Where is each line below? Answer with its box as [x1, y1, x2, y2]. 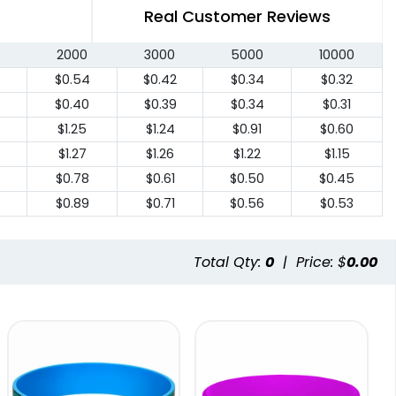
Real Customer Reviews [144, 5, 331, 28]
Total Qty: [194, 251, 265, 272]
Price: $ [296, 251, 346, 272]
